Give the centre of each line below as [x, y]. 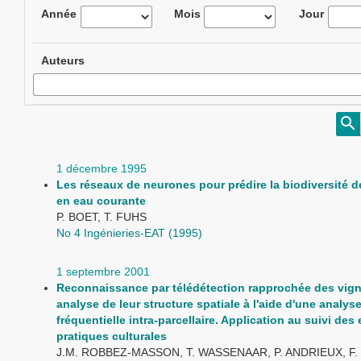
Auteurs [63, 60]
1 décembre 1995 [102, 168]
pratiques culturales [112, 336]
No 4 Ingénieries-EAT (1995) [129, 233]
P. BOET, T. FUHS [102, 217]
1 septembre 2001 [103, 272]
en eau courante [101, 201]
